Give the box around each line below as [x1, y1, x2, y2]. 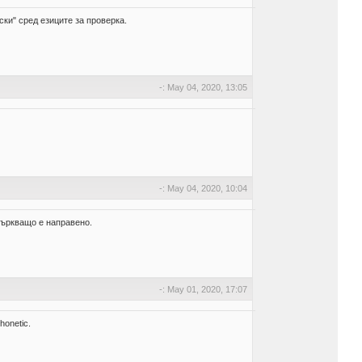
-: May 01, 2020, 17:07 [159, 284, 248, 294]
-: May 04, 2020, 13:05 [159, 82, 248, 92]
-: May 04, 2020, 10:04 [159, 183, 248, 193]
